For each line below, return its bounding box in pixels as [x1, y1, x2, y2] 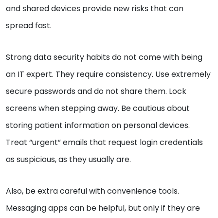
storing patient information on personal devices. [6, 120, 190, 131]
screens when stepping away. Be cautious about [6, 103, 190, 114]
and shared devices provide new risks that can [6, 3, 183, 15]
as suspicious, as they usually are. [6, 154, 131, 165]
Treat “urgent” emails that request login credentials [6, 137, 203, 148]
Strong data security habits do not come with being [6, 52, 202, 63]
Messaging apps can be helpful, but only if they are [6, 202, 200, 214]
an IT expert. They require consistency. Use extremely [6, 69, 211, 80]
